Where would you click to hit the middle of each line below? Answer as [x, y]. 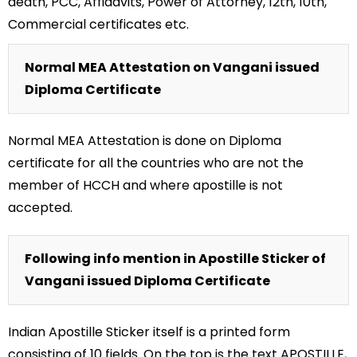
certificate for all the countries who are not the [156, 163]
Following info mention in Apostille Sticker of [175, 258]
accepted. [40, 207]
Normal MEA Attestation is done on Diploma [145, 140]
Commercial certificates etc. [98, 24]
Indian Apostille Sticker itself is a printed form [149, 331]
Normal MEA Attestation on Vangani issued [172, 67]
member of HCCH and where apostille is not [145, 185]
